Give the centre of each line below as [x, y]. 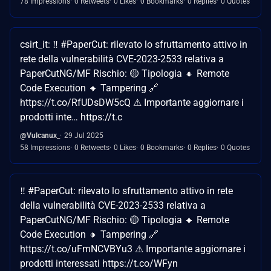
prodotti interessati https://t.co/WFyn [99, 263]
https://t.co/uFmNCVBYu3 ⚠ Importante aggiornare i [133, 249]
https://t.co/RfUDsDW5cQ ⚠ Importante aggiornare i [132, 102]
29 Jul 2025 [84, 135]
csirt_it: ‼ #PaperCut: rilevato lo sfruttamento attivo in [134, 44]
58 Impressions [45, 147]
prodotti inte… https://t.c [71, 117]
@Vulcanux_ [40, 135]
